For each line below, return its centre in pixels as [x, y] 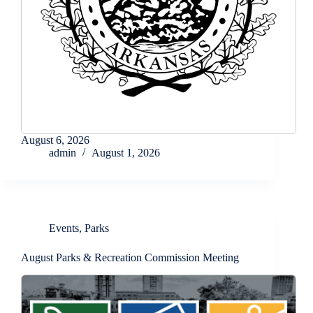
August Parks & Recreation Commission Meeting [130, 258]
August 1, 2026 [126, 153]
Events [64, 228]
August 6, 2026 [55, 140]
